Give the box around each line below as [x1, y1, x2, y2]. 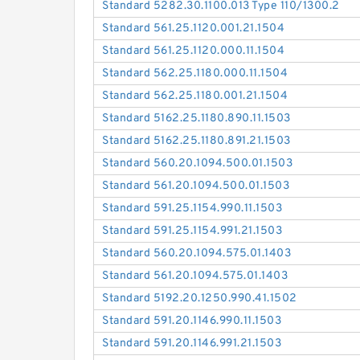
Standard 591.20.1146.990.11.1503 [102, 314, 282, 329]
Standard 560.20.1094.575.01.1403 [102, 247, 292, 261]
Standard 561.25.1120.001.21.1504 [102, 22, 285, 36]
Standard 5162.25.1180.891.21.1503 [102, 134, 291, 149]
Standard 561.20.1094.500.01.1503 [102, 179, 290, 194]
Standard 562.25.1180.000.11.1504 [102, 67, 288, 81]
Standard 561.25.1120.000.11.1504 [102, 44, 285, 59]
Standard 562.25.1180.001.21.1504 [102, 89, 288, 104]
